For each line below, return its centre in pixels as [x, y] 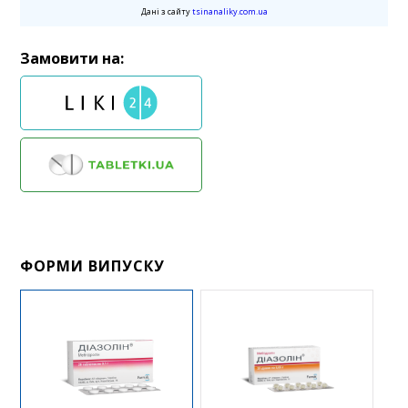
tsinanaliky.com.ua [229, 11]
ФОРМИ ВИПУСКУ [93, 265]
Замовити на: [72, 58]
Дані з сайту [166, 11]
